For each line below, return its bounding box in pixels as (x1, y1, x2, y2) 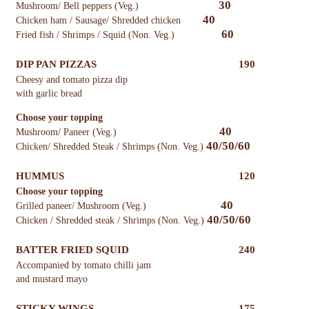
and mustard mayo (15, 274, 88, 285)
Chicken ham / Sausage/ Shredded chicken (15, 15, 183, 26)
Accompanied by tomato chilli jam (15, 260, 151, 271)
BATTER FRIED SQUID (15, 244, 129, 256)
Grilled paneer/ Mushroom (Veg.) (15, 201, 149, 212)
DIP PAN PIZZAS (15, 59, 97, 70)
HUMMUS (15, 170, 64, 182)
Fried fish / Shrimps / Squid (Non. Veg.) (15, 30, 177, 41)
